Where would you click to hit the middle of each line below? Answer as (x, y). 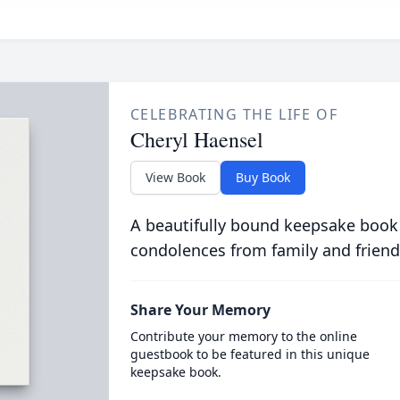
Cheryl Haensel (196, 139)
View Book (175, 177)
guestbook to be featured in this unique (250, 354)
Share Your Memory (200, 310)
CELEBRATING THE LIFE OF (234, 114)
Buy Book (262, 177)
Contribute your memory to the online (243, 336)
